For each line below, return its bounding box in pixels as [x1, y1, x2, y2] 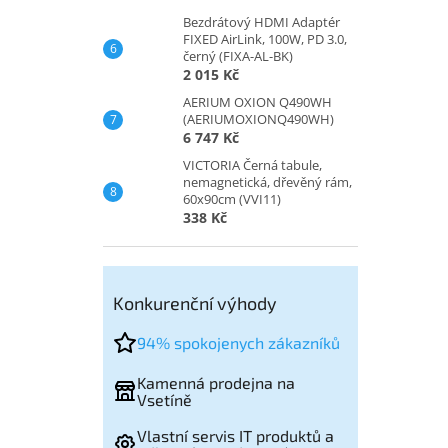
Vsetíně [137, 389, 192, 409]
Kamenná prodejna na [137, 372, 295, 392]
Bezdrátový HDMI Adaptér [183, 12, 340, 31]
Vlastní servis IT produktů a [137, 425, 334, 445]
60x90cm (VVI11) [183, 189, 281, 208]
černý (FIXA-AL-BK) [183, 46, 293, 65]
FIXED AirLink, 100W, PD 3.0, [183, 29, 347, 48]
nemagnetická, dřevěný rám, [183, 172, 352, 191]
